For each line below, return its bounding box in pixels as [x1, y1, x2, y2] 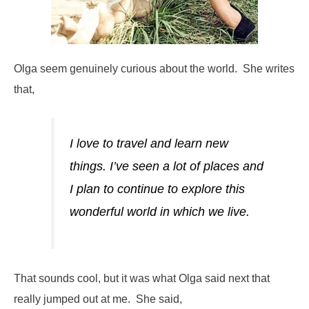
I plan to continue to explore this [69, 182, 245, 197]
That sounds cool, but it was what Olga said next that [14, 272, 270, 284]
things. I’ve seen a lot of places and [69, 159, 263, 174]
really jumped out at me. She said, [14, 292, 182, 305]
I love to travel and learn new [69, 137, 228, 151]
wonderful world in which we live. [69, 205, 250, 219]
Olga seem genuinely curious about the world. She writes [14, 61, 295, 74]
